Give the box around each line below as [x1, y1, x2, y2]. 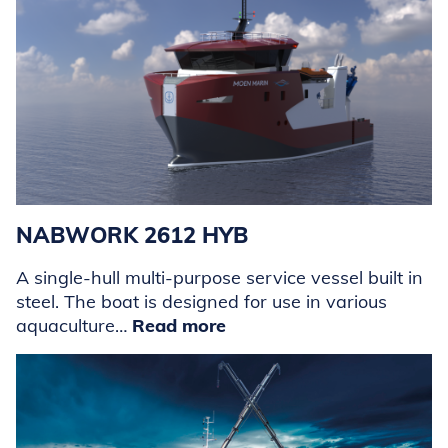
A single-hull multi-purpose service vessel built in [16, 266, 423, 290]
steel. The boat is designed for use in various [16, 290, 387, 314]
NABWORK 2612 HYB [16, 221, 248, 250]
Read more [132, 314, 226, 338]
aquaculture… [16, 314, 132, 338]
